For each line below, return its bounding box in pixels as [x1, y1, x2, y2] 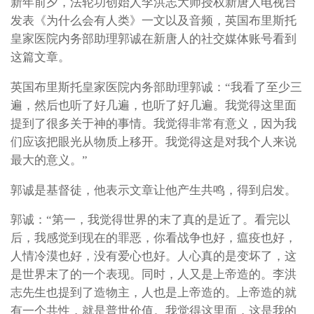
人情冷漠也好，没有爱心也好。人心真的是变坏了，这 [11, 250, 296, 264]
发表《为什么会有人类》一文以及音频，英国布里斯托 [11, 14, 296, 28]
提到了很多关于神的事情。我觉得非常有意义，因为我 [11, 117, 296, 131]
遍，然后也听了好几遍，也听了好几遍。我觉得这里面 [11, 99, 296, 113]
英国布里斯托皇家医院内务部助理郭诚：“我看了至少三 [11, 81, 302, 95]
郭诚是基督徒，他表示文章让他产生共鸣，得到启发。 [11, 183, 296, 197]
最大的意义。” [11, 153, 88, 168]
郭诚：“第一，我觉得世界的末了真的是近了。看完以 [11, 213, 290, 227]
